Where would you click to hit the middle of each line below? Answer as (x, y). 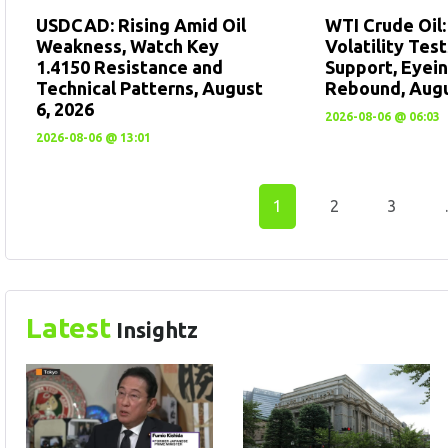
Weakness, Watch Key (127, 46)
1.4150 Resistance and (129, 67)
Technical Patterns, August (149, 88)
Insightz (154, 330)
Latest (68, 328)
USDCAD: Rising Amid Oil (141, 25)
